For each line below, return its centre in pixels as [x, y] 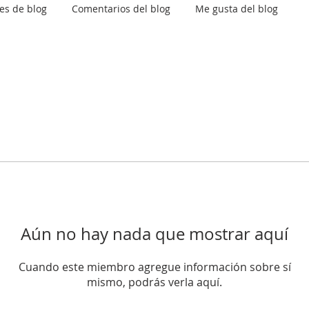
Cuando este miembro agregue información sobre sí [154, 267]
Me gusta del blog [237, 8]
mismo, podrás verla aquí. [154, 282]
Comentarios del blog [121, 8]
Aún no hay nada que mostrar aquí [154, 233]
